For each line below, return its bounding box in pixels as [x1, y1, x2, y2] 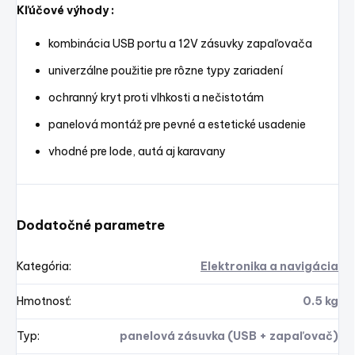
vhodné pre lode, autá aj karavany [48, 144, 226, 159]
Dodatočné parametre [17, 217, 165, 234]
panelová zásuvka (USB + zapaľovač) [120, 329, 338, 344]
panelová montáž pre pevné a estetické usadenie [48, 117, 306, 132]
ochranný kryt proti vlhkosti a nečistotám [48, 90, 264, 105]
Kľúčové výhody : [17, 3, 114, 18]
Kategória [17, 259, 69, 274]
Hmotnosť [17, 294, 69, 309]
